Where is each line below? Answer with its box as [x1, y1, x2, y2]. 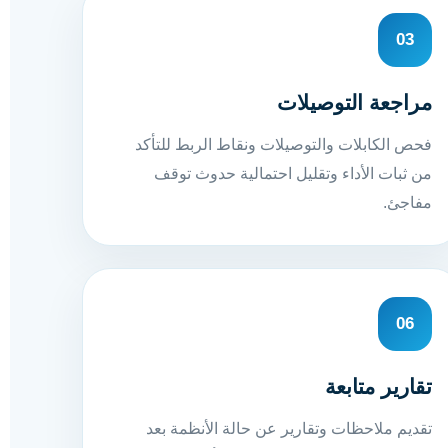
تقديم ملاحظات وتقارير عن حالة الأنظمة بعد [145, 419, 432, 437]
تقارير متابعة [324, 374, 432, 398]
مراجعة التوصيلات [276, 90, 432, 114]
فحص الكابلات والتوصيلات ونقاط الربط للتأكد [134, 135, 432, 153]
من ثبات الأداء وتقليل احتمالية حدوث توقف [153, 164, 432, 182]
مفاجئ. [382, 193, 432, 211]
